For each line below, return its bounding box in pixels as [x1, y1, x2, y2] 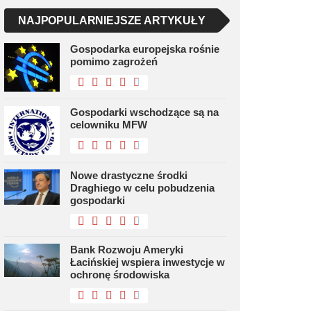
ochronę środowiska [70, 269, 169, 280]
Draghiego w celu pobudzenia [70, 182, 215, 194]
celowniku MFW [70, 119, 147, 131]
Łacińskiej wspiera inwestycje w [70, 256, 225, 268]
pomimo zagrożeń [70, 56, 158, 67]
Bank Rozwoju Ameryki [70, 244, 183, 255]
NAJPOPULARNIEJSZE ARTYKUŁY [18, 15, 205, 26]
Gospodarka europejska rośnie [70, 43, 219, 55]
